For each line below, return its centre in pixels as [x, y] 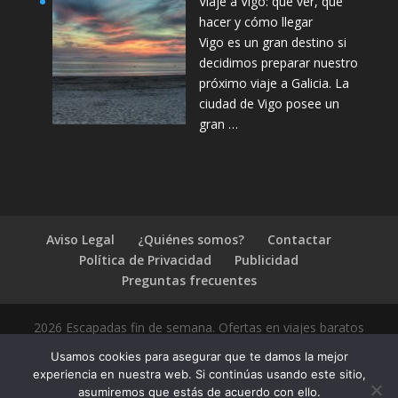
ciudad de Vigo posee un [269, 104]
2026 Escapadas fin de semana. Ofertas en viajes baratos [199, 327]
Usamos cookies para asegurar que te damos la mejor [199, 356]
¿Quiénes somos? [191, 239]
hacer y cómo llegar [255, 22]
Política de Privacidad [146, 259]
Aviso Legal [81, 239]
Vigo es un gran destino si [272, 43]
